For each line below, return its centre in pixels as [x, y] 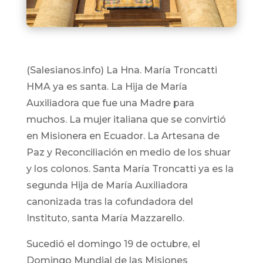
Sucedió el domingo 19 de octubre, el [113, 244]
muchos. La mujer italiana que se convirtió [126, 120]
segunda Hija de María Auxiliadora [107, 186]
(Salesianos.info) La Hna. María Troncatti [122, 70]
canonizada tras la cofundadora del [109, 202]
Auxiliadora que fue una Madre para [110, 103]
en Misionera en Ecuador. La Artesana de [123, 136]
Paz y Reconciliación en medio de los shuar [128, 153]
